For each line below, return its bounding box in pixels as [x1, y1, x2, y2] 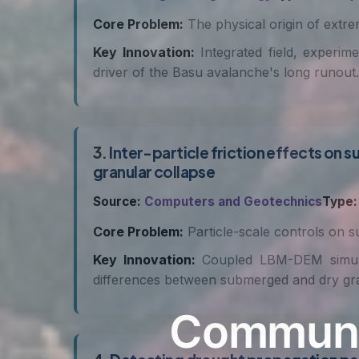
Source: [93, 194, 141, 209]
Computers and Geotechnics [144, 194, 322, 209]
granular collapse [93, 162, 216, 181]
